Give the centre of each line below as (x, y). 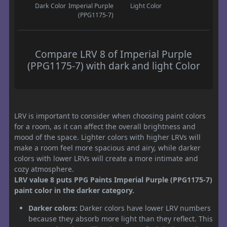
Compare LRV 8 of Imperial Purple (113, 54)
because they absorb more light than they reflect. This (121, 219)
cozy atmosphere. (44, 169)
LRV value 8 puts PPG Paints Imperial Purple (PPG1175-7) (113, 180)
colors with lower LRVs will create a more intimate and (106, 159)
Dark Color (50, 6)
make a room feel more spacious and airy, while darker (107, 148)
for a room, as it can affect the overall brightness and (105, 127)
